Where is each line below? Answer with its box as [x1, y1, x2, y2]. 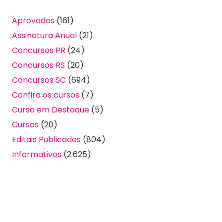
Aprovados [12, 14, 55, 26]
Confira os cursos [12, 89, 79, 101]
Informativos [12, 148, 61, 160]
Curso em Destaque [12, 104, 89, 115]
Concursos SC [12, 74, 66, 86]
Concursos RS [12, 59, 65, 71]
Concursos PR [12, 44, 65, 56]
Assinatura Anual [12, 29, 77, 41]
